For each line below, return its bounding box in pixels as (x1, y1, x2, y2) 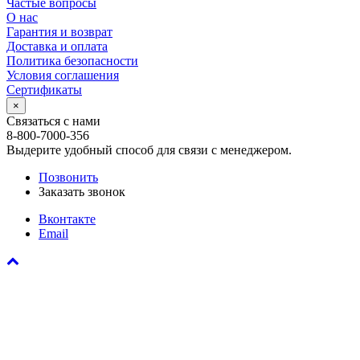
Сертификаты (6, 82, 82, 96)
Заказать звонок (39, 184, 125, 198)
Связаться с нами (6, 113, 100, 128)
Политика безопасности (6, 53, 138, 67)
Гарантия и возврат (6, 24, 112, 39)
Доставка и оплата (6, 39, 108, 53)
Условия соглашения (6, 67, 119, 82)
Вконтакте (39, 211, 96, 226)
